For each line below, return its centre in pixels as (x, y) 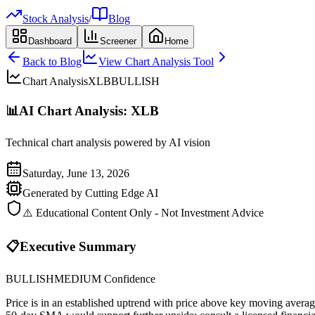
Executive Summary (78, 247)
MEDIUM (78, 278)
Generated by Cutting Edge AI (90, 193)
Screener (118, 41)
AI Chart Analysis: (75, 110)
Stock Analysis (56, 19)
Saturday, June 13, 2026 (76, 174)
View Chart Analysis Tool (156, 62)
